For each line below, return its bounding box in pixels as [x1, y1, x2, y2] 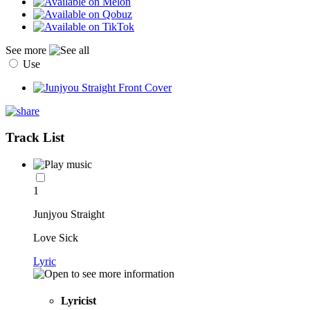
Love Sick [33, 232, 78, 244]
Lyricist [61, 295, 96, 307]
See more [6, 44, 49, 56]
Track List [6, 130, 64, 145]
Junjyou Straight [33, 208, 104, 221]
